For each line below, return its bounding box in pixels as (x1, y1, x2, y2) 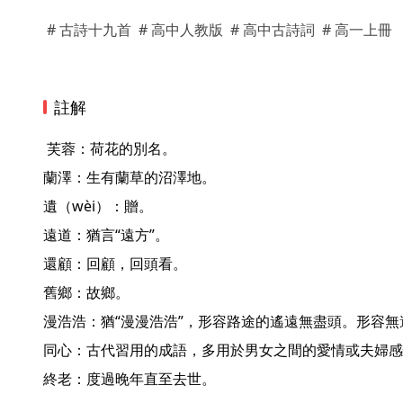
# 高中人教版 (139, 20, 223, 40)
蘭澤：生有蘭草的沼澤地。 (43, 167, 216, 187)
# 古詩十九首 (47, 20, 131, 40)
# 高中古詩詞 (230, 20, 315, 40)
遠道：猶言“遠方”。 (43, 225, 169, 245)
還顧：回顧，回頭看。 (43, 254, 187, 273)
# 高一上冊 (322, 20, 392, 40)
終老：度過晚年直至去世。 (43, 369, 219, 389)
